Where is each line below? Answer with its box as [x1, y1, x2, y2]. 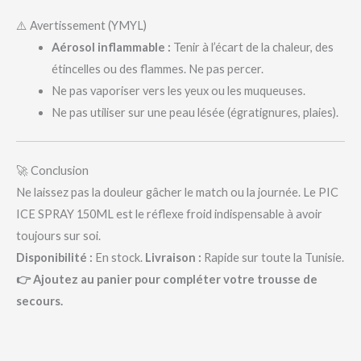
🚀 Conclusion [16, 163, 89, 177]
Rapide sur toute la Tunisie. [201, 250, 344, 264]
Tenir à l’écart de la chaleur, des [170, 40, 334, 55]
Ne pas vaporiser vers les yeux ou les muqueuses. [51, 84, 305, 98]
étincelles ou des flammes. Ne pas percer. [51, 62, 263, 77]
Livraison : [145, 250, 201, 264]
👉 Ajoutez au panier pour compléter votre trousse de [16, 272, 317, 286]
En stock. [93, 250, 145, 264]
